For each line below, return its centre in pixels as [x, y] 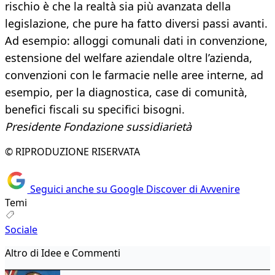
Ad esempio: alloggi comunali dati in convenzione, [136, 41]
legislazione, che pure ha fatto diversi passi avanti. [136, 24]
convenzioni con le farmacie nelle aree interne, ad [134, 75]
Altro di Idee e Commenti [63, 253]
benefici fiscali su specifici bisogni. [95, 110]
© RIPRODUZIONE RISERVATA [72, 152]
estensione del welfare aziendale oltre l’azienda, [129, 58]
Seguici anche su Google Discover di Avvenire [134, 189]
